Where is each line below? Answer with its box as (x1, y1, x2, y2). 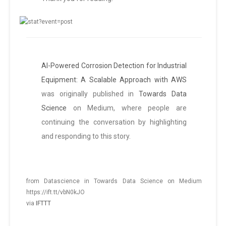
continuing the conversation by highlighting (41, 118, 187, 127)
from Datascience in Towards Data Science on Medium (26, 178, 202, 185)
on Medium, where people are (67, 104, 187, 112)
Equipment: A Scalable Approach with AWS (41, 76, 187, 84)
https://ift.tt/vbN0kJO (26, 189, 85, 196)
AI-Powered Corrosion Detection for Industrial (41, 62, 187, 70)
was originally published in (41, 90, 139, 98)
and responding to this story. (41, 132, 131, 141)
